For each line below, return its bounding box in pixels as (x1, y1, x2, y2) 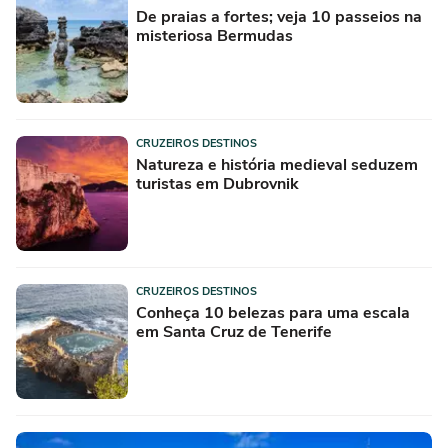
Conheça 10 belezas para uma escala (136, 302, 410, 325)
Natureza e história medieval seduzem (136, 154, 418, 177)
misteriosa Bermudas (136, 25, 293, 48)
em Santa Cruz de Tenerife (136, 321, 332, 344)
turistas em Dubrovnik (136, 173, 299, 196)
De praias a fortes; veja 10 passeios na (136, 6, 422, 29)
